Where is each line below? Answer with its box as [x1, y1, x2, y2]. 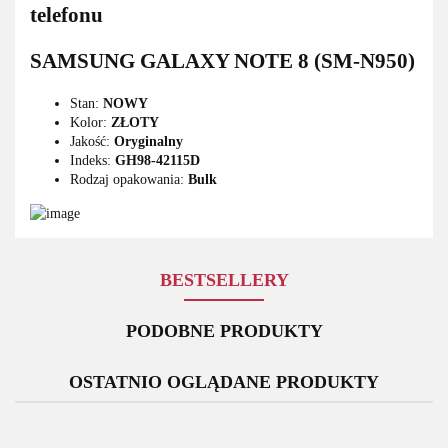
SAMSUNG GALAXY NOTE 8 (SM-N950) [30, 49, 415, 74]
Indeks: [70, 152, 115, 168]
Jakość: [70, 133, 114, 149]
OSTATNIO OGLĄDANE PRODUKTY [69, 372, 379, 393]
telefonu [30, 3, 103, 28]
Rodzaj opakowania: [70, 171, 188, 187]
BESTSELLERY [159, 270, 289, 291]
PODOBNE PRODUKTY [125, 321, 323, 342]
